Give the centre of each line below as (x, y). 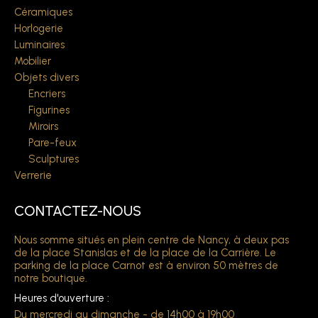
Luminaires (39, 45)
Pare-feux (53, 143)
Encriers (47, 94)
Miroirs (43, 127)
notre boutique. (51, 279)
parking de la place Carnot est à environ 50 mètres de (146, 266)
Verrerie (33, 176)
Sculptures (54, 159)
